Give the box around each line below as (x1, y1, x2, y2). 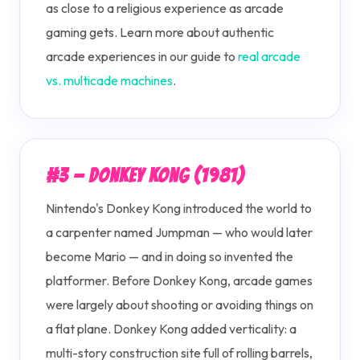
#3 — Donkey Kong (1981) (46, 166, 245, 186)
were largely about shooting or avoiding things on (46, 297, 313, 313)
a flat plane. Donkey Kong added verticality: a (46, 321, 297, 337)
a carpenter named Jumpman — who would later (46, 224, 313, 240)
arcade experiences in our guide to (46, 48, 238, 64)
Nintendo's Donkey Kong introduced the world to (46, 200, 312, 216)
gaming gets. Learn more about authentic (46, 24, 274, 40)
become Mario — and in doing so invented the (46, 248, 293, 264)
